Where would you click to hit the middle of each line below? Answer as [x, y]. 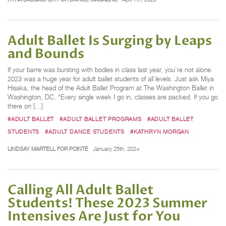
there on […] [25, 106]
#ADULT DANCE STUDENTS [85, 131]
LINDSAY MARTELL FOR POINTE [48, 149]
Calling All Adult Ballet [81, 190]
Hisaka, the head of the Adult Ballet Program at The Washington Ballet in [111, 88]
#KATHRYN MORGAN [160, 131]
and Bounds [46, 54]
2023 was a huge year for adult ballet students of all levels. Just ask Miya [111, 79]
